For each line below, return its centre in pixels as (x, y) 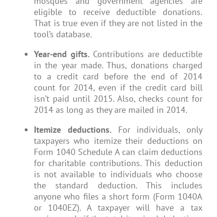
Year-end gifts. (62, 54)
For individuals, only (157, 130)
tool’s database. (63, 34)
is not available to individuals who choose (118, 174)
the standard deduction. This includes (118, 186)
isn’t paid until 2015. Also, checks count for (118, 99)
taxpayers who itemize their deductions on (118, 141)
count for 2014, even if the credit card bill (118, 88)
